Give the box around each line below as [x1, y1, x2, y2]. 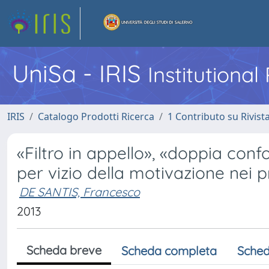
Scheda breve [26, 243, 101, 258]
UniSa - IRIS [12, 58, 148, 88]
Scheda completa [121, 243, 217, 258]
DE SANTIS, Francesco [19, 184, 140, 199]
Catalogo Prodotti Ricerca [38, 110, 154, 123]
